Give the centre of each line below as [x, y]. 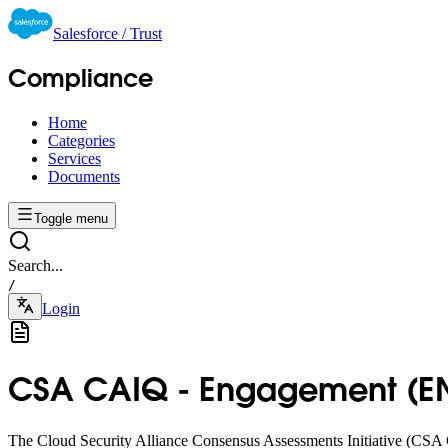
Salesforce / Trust [107, 33]
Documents [84, 176]
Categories [81, 140]
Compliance [80, 78]
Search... [35, 265]
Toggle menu [71, 218]
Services [74, 158]
